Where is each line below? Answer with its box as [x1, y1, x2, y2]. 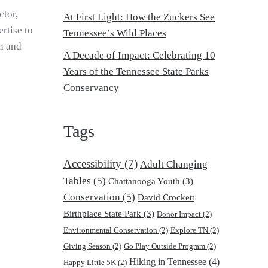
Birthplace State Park [63, 209, 141, 218]
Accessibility [63, 157, 121, 170]
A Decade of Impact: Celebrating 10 [63, 50, 215, 61]
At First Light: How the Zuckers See [63, 11, 215, 23]
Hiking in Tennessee [129, 257, 206, 267]
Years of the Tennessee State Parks [63, 66, 209, 77]
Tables [63, 175, 91, 187]
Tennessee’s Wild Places [63, 28, 166, 39]
